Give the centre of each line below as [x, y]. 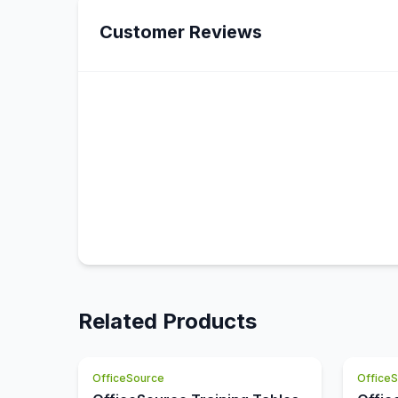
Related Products [167, 321]
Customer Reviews [181, 32]
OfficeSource [128, 378]
